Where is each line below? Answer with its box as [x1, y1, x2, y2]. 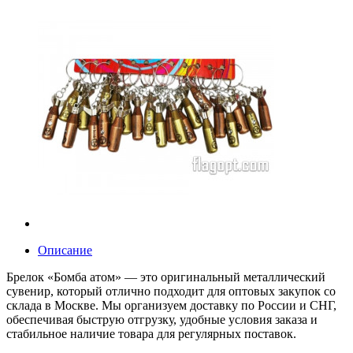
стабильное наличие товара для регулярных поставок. [6, 326, 296, 340]
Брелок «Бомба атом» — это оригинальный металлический [6, 269, 325, 284]
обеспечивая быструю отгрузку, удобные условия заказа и [6, 312, 318, 326]
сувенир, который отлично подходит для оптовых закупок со [6, 284, 336, 298]
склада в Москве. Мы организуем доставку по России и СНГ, [6, 298, 336, 312]
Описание [38, 243, 92, 257]
